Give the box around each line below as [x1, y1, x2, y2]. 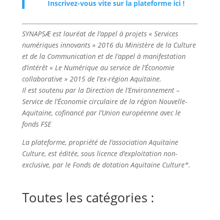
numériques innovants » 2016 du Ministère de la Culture [22, 40, 196, 50]
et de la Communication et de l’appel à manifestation [22, 52, 186, 61]
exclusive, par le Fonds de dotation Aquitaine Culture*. [22, 160, 191, 170]
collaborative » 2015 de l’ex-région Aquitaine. [22, 74, 162, 84]
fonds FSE [22, 119, 51, 129]
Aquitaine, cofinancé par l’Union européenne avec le [22, 108, 181, 118]
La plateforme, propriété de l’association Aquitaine [22, 137, 178, 147]
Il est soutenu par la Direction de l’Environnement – [22, 85, 180, 95]
